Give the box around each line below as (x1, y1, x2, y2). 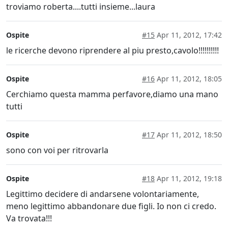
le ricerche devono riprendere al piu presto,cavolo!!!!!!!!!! (6, 45, 219, 56)
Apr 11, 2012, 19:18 (155, 174, 222, 184)
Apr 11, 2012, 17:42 (155, 30, 222, 40)
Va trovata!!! (6, 213, 52, 224)
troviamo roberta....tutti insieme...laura (6, 1, 155, 13)
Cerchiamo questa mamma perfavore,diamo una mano (6, 89, 218, 100)
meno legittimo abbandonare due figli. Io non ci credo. (6, 201, 216, 212)
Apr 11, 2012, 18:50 (155, 130, 222, 140)
